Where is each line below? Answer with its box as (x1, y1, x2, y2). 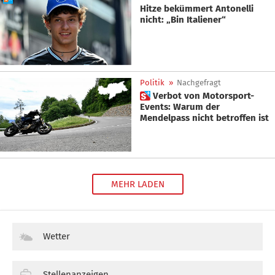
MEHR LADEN (110, 178, 165, 190)
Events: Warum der (140, 101, 206, 112)
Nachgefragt (177, 77, 221, 87)
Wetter (43, 230, 70, 242)
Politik (140, 77, 165, 87)
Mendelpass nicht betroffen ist (216, 112, 269, 123)
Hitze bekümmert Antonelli (140, 3, 254, 15)
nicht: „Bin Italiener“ (140, 14, 226, 26)
